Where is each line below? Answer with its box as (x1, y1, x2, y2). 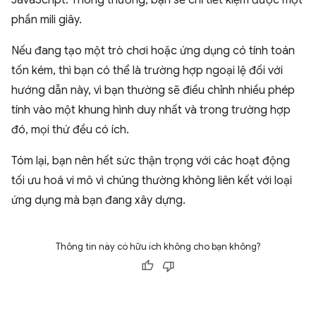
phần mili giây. (11, 12, 82, 27)
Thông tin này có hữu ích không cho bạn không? (56, 240, 260, 253)
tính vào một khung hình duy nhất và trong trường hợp (11, 102, 291, 117)
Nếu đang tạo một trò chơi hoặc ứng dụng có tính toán (11, 43, 295, 58)
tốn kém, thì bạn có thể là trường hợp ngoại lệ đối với (11, 63, 283, 78)
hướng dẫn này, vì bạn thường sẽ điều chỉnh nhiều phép (11, 83, 295, 97)
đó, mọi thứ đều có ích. (11, 122, 129, 137)
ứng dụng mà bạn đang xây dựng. (11, 193, 186, 207)
